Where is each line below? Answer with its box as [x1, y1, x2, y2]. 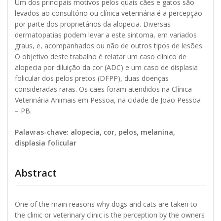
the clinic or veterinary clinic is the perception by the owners [15, 210, 205, 220]
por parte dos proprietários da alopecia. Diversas [15, 19, 171, 29]
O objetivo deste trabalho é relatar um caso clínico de [15, 52, 186, 62]
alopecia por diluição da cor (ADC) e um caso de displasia [15, 63, 198, 73]
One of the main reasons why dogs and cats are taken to [15, 199, 197, 209]
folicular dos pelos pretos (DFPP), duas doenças [15, 74, 169, 83]
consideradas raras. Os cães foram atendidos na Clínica [15, 84, 192, 94]
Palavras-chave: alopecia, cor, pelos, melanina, [15, 127, 175, 137]
